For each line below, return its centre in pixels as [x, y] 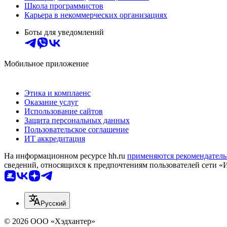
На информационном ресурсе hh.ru [66, 156]
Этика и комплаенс [58, 93]
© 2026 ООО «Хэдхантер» [50, 221]
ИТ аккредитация [55, 138]
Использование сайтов [64, 111]
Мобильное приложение [46, 63]
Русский [53, 203]
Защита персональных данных [77, 120]
